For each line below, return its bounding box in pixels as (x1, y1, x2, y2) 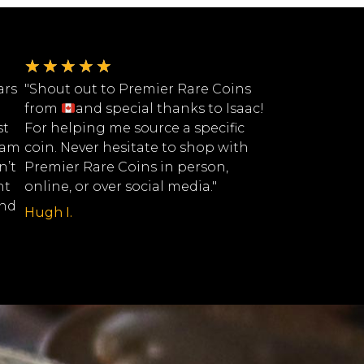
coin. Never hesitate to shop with (24, 140, 249, 156)
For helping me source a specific (24, 120, 245, 136)
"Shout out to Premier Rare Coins (24, 81, 251, 97)
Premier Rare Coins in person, (24, 159, 228, 175)
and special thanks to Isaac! (76, 101, 265, 117)
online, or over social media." (24, 179, 217, 195)
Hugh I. (24, 205, 72, 221)
